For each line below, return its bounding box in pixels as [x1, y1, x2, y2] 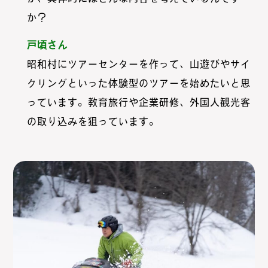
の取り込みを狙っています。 [26, 116, 159, 126]
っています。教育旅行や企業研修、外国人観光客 [26, 97, 251, 107]
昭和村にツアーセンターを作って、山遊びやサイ [26, 59, 251, 69]
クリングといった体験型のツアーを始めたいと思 [26, 78, 251, 88]
